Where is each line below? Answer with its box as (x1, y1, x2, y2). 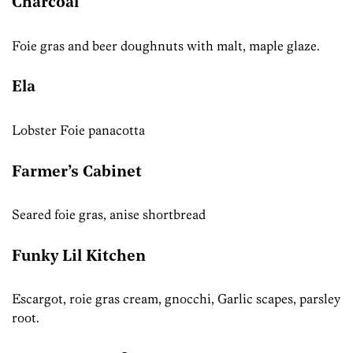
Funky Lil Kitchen (12, 248, 146, 265)
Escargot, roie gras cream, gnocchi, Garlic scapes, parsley (12, 291, 340, 307)
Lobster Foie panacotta (12, 121, 145, 138)
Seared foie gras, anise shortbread (12, 206, 206, 223)
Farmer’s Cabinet (12, 164, 142, 180)
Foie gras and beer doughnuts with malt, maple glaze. (12, 37, 320, 54)
